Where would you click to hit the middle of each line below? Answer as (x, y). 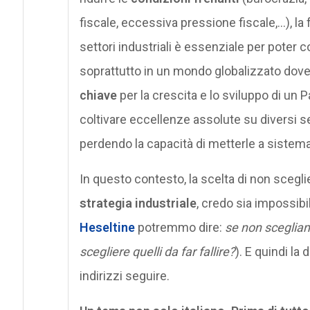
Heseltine (107, 227)
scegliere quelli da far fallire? (157, 251)
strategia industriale (138, 203)
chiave (99, 95)
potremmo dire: (180, 227)
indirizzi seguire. (124, 275)
